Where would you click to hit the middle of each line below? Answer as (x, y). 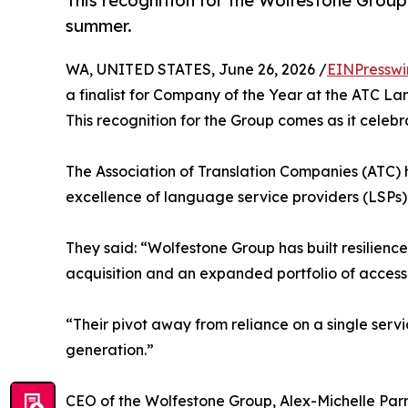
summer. (99, 26)
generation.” (110, 349)
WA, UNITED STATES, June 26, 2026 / (196, 69)
